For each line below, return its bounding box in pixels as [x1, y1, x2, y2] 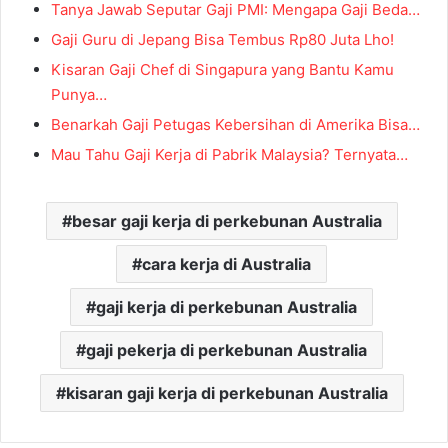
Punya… [51, 85, 107, 105]
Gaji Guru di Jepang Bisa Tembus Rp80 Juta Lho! [51, 30, 394, 50]
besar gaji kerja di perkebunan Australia [71, 211, 382, 232]
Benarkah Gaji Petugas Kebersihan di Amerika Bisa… [51, 115, 420, 135]
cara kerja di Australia [142, 254, 311, 275]
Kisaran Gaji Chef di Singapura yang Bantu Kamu [51, 60, 394, 80]
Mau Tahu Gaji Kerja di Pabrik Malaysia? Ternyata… [51, 145, 408, 165]
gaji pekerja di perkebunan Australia [86, 340, 367, 361]
